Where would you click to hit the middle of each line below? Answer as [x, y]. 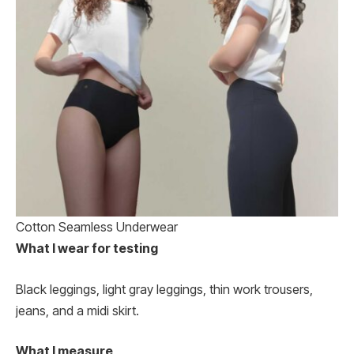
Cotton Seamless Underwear [97, 228]
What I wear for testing [87, 249]
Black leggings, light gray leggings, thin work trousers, [164, 289]
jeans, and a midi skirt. [77, 311]
